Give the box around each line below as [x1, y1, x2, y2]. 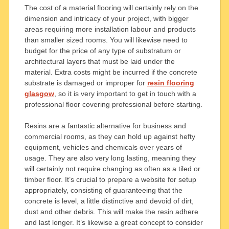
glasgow [24, 89, 54, 98]
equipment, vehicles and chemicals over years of [24, 143, 182, 151]
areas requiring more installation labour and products [24, 25, 196, 33]
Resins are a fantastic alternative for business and [24, 121, 186, 130]
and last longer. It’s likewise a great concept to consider [24, 218, 203, 226]
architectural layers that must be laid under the [24, 57, 175, 65]
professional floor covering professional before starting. [24, 100, 202, 108]
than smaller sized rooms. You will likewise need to [24, 35, 188, 44]
